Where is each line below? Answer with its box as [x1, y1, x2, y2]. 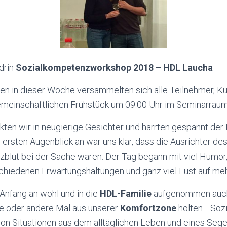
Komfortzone [120, 202, 176, 213]
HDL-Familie [100, 187, 152, 199]
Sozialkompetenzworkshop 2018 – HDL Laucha [16, 62, 213, 73]
